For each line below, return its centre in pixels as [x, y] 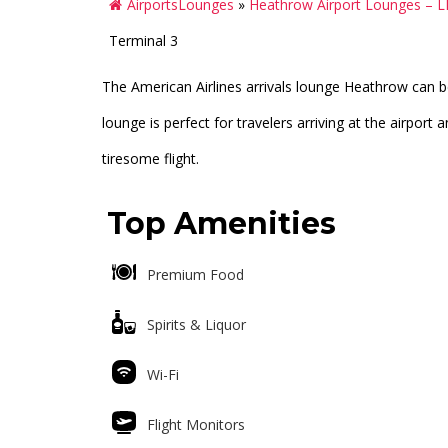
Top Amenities [221, 223]
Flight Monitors [196, 424]
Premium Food [195, 274]
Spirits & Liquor [196, 324]
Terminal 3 [144, 40]
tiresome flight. [150, 158]
